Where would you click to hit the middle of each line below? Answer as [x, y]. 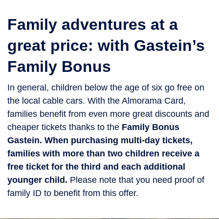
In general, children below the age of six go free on [106, 88]
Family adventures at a [93, 25]
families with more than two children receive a [103, 154]
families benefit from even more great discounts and [108, 114]
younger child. [39, 180]
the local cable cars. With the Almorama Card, [97, 101]
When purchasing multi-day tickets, [119, 141]
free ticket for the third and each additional [96, 167]
